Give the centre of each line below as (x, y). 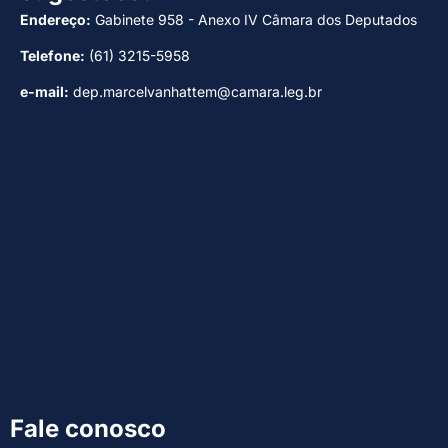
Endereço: (55, 20)
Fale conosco (88, 429)
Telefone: (52, 56)
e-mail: (44, 92)
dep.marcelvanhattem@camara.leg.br (195, 92)
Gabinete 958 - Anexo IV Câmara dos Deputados (254, 20)
